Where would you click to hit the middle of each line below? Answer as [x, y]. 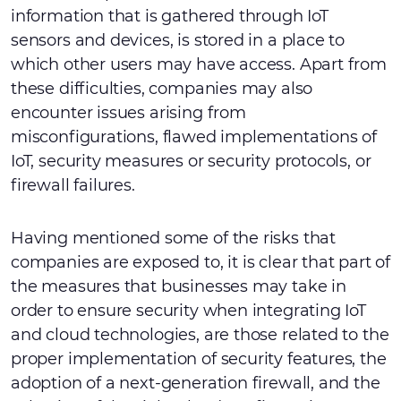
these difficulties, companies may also [162, 89]
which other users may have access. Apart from [199, 64]
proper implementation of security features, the [199, 359]
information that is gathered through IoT [170, 16]
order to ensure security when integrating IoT [188, 311]
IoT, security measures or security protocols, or [191, 161]
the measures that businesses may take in [179, 286]
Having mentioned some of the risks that [173, 238]
